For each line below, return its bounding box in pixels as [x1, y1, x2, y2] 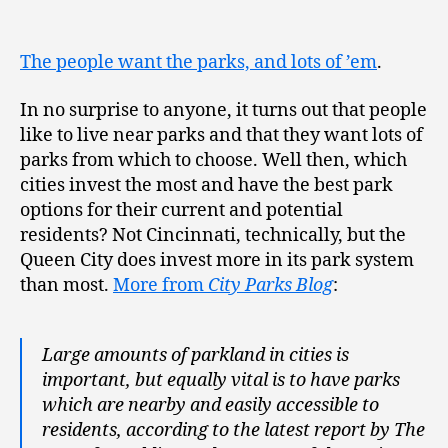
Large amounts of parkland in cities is [42, 343, 349, 367]
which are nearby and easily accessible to [42, 393, 379, 417]
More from [113, 273, 208, 297]
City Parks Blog [208, 273, 333, 297]
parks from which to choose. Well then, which [20, 148, 407, 172]
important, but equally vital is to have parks [42, 368, 400, 392]
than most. [20, 273, 113, 297]
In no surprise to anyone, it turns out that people [20, 98, 427, 122]
